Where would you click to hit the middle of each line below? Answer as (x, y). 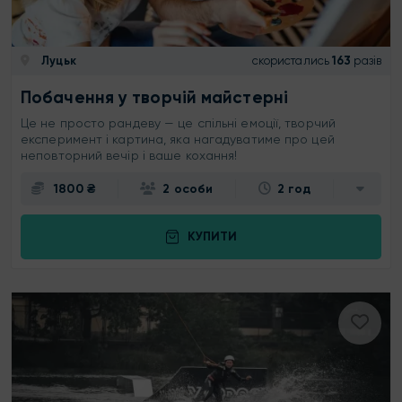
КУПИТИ (212, 237)
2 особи (188, 188)
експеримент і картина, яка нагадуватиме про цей (178, 139)
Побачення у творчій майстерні (154, 97)
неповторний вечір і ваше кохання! (131, 155)
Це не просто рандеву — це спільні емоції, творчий (178, 122)
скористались (290, 61)
